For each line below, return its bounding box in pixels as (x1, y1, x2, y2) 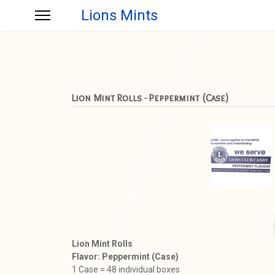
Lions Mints (81, 7, 158, 24)
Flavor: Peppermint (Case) (72, 252, 180, 261)
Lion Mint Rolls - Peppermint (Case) (72, 92, 228, 104)
